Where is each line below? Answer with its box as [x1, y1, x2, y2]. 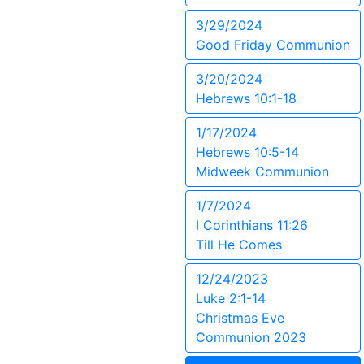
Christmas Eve [196, 310, 284, 326]
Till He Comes [196, 236, 282, 253]
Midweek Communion [196, 163, 329, 180]
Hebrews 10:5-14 [196, 144, 299, 160]
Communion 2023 [196, 329, 306, 345]
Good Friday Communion [196, 37, 350, 53]
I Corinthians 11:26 [196, 217, 308, 233]
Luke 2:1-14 [196, 290, 266, 306]
